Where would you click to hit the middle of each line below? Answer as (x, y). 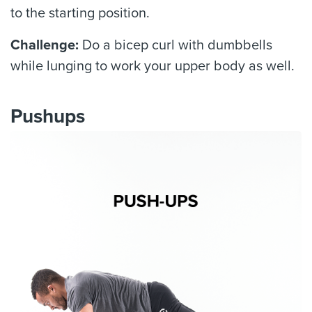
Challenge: (45, 45)
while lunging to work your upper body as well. (153, 66)
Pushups (48, 116)
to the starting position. (80, 13)
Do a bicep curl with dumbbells (175, 45)
